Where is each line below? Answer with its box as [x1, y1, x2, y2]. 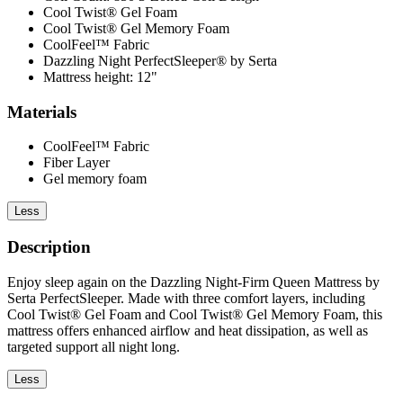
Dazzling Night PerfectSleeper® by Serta [43, 52, 277, 68]
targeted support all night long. [7, 338, 180, 354]
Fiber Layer [43, 155, 110, 171]
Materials [7, 102, 76, 121]
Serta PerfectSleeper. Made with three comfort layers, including [7, 290, 365, 306]
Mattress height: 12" [43, 68, 157, 85]
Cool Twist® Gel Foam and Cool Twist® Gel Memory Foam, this [7, 306, 382, 322]
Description [7, 237, 91, 256]
